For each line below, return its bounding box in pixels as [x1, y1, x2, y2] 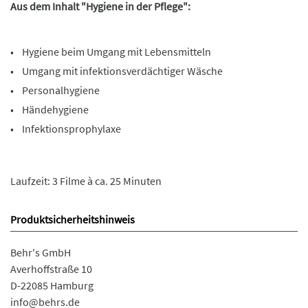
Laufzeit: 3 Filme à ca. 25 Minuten [10, 173, 162, 188]
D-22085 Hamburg [10, 278, 93, 292]
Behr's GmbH [10, 245, 71, 259]
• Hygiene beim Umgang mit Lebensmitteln [10, 44, 211, 58]
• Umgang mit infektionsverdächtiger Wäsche [10, 63, 223, 78]
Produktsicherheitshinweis [10, 212, 135, 226]
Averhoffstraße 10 [10, 261, 92, 276]
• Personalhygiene [10, 82, 100, 97]
